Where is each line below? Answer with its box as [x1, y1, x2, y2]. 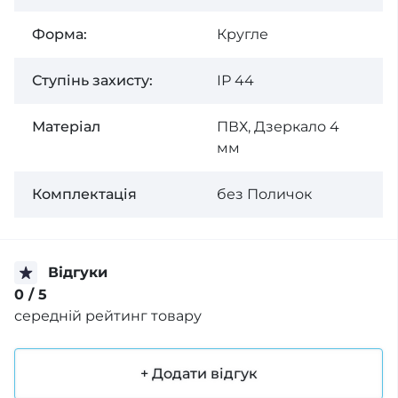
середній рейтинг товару [14, 307, 202, 324]
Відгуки [48, 264, 107, 281]
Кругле [216, 26, 268, 43]
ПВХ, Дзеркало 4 [216, 118, 339, 135]
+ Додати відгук [139, 364, 258, 382]
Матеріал [32, 118, 100, 135]
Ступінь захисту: [32, 72, 153, 89]
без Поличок [216, 186, 312, 203]
